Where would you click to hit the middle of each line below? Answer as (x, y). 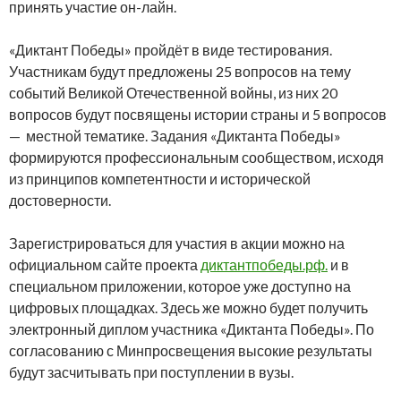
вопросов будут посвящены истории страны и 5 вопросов (198, 115)
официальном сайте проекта (105, 265)
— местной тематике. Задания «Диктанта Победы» (175, 136)
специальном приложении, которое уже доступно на (180, 286)
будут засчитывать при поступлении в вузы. (151, 372)
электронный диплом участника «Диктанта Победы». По (192, 329)
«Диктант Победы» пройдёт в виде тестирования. (171, 50)
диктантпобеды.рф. (264, 265)
